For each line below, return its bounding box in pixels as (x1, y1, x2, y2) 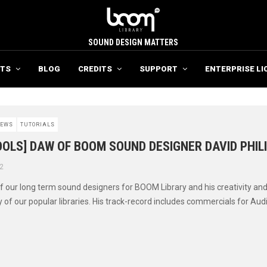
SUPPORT (139, 64, 178, 74)
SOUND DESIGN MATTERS (88, 38, 178, 48)
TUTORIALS (20, 122, 55, 128)
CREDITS (78, 64, 112, 74)
